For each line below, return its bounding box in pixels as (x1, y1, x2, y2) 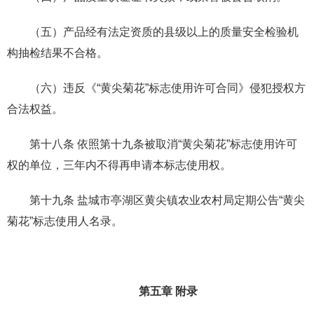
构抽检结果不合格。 (7, 46, 108, 59)
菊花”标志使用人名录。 (7, 214, 123, 227)
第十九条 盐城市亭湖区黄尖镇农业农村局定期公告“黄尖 (29, 193, 305, 206)
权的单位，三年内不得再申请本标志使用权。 (7, 158, 231, 171)
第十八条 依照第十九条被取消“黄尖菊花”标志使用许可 (29, 137, 297, 150)
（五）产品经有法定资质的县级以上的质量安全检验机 (29, 25, 299, 38)
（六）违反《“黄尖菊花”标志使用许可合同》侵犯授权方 (29, 81, 306, 94)
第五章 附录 (139, 285, 198, 297)
